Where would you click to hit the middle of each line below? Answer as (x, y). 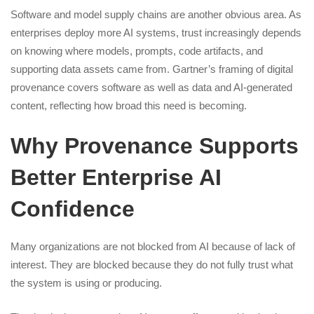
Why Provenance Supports (155, 146)
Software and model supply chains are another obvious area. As (156, 14)
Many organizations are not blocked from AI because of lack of (153, 246)
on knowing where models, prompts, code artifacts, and (137, 50)
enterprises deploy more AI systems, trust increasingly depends (156, 32)
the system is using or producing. (86, 283)
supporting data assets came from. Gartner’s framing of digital (152, 69)
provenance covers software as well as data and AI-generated (151, 87)
